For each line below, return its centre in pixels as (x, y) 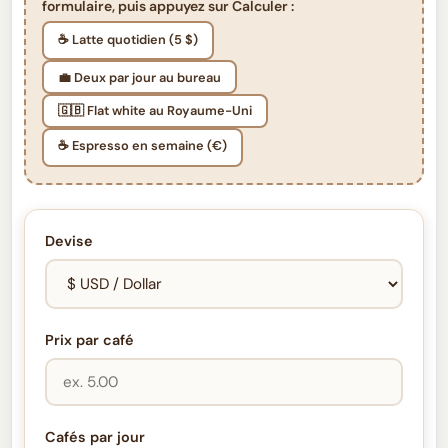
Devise (69, 240)
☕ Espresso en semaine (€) (143, 146)
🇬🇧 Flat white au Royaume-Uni (155, 111)
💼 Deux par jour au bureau (140, 77)
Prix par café (90, 339)
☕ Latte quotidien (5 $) (128, 39)
